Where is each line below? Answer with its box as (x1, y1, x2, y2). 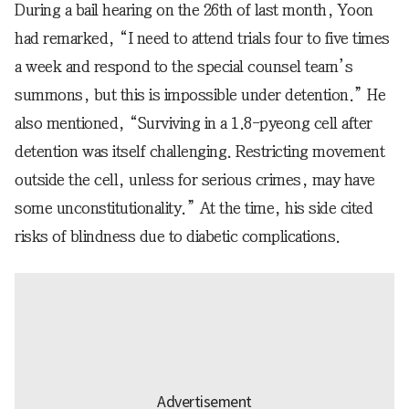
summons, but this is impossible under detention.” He (15, 86, 385, 103)
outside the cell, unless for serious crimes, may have (15, 171, 375, 188)
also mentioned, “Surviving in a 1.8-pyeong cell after (15, 114, 372, 131)
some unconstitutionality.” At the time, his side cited (15, 199, 372, 216)
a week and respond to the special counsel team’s (15, 58, 352, 75)
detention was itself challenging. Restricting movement (15, 142, 384, 160)
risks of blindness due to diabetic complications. (15, 227, 341, 245)
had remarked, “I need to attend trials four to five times (15, 29, 390, 47)
